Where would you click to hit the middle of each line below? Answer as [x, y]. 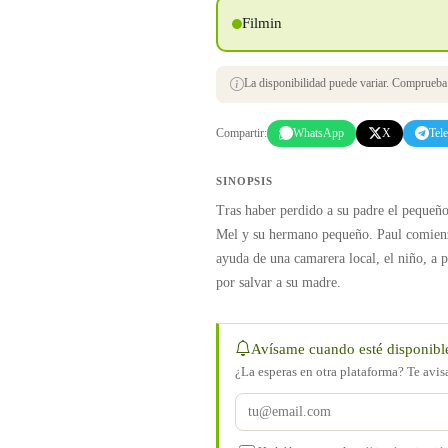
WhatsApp [318, 132]
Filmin [261, 23]
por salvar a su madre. [278, 283]
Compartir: [241, 132]
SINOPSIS [245, 181]
